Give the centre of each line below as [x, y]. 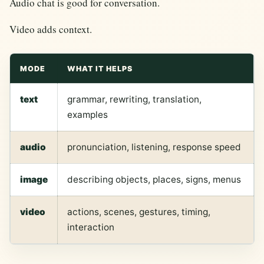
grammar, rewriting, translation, [134, 99]
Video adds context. [51, 29]
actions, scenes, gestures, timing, [139, 212]
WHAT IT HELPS [100, 68]
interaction [91, 227]
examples [88, 114]
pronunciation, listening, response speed [154, 147]
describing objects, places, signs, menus [154, 179]
